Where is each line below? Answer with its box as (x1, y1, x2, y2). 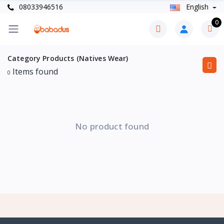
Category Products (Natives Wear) (7, 53, 128, 63)
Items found (10, 65, 58, 77)
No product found (75, 120, 149, 132)
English (183, 2, 210, 12)
